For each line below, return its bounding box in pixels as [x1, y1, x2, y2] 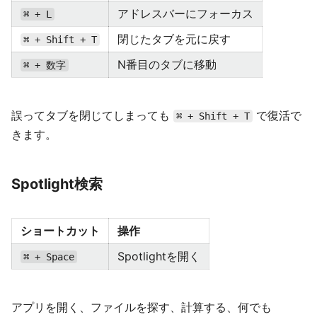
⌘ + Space [23, 251, 74, 263]
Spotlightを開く [117, 249, 200, 263]
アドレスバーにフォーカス [117, 6, 253, 21]
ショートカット [21, 224, 100, 238]
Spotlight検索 [11, 175, 103, 192]
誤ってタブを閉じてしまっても [11, 108, 173, 122]
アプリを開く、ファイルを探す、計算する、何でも [11, 300, 272, 314]
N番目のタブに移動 [117, 57, 217, 71]
